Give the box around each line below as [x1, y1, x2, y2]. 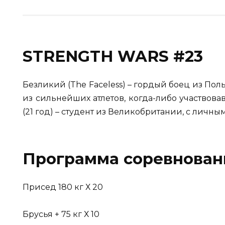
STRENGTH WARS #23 [23, 47, 203, 66]
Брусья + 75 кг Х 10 [23, 209, 99, 219]
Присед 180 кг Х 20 [23, 182, 103, 192]
